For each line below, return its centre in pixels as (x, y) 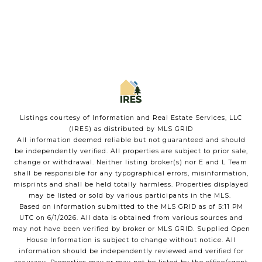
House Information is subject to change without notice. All (131, 240)
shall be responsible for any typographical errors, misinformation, (131, 174)
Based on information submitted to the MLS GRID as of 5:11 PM (131, 207)
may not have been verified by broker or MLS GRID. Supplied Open (131, 229)
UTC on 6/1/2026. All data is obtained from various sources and (131, 218)
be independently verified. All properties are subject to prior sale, (131, 151)
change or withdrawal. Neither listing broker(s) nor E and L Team (131, 163)
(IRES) (80, 129)
